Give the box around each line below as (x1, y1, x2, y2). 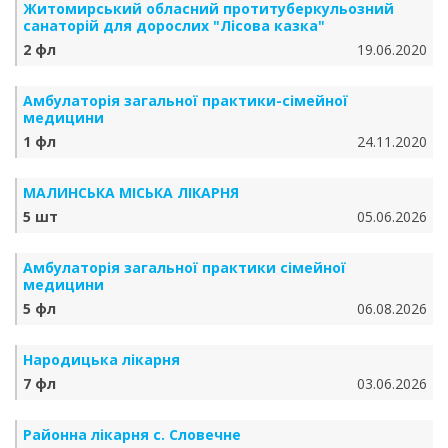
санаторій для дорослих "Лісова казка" (23, 16, 325, 35)
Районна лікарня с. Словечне (23, 425, 241, 444)
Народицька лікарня (23, 350, 180, 369)
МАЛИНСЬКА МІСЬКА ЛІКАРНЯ (23, 183, 239, 202)
